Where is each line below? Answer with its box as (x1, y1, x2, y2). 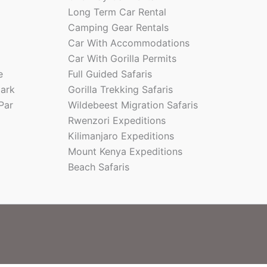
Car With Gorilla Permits (67, 52, 176, 64)
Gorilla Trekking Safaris (67, 83, 173, 95)
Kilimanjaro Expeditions (67, 130, 174, 142)
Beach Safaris (67, 161, 129, 173)
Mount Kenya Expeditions (67, 145, 182, 157)
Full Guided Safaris (67, 68, 152, 80)
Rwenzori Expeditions (67, 114, 166, 126)
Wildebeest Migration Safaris (67, 99, 198, 111)
